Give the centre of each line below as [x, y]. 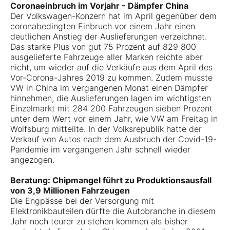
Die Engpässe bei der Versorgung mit [82, 201]
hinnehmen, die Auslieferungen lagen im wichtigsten [111, 98]
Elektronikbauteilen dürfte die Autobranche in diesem [113, 211]
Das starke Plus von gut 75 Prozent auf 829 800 [103, 47]
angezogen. [32, 160]
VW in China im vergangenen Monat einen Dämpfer [109, 88]
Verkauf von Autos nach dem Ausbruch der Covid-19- [113, 139]
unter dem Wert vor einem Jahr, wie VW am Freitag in [114, 119]
